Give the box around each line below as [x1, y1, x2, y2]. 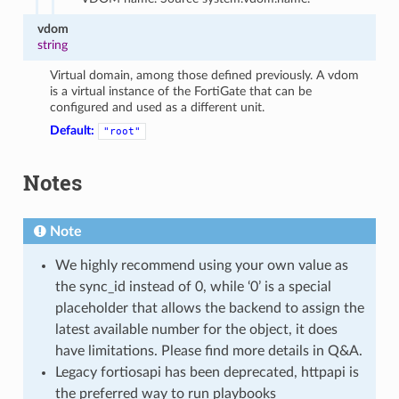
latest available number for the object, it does [54, 322, 338, 337]
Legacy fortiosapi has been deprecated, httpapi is [54, 364, 359, 379]
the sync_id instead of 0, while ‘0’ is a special [54, 279, 331, 294]
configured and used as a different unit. [50, 100, 265, 114]
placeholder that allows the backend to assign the [54, 300, 364, 315]
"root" [103, 125, 142, 137]
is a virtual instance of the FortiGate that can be [50, 84, 313, 98]
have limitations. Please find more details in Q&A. [54, 343, 362, 358]
